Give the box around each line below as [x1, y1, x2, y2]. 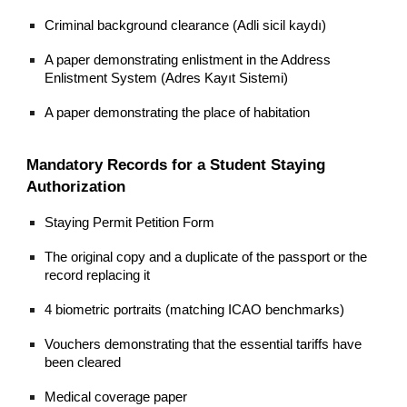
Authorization [26, 176, 126, 195]
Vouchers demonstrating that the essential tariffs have [45, 336, 362, 352]
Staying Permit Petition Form [45, 214, 215, 230]
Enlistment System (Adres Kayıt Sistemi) [45, 71, 289, 86]
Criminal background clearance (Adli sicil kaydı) [45, 18, 327, 34]
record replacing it [45, 267, 151, 283]
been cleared [45, 354, 122, 370]
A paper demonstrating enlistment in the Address [45, 53, 332, 68]
